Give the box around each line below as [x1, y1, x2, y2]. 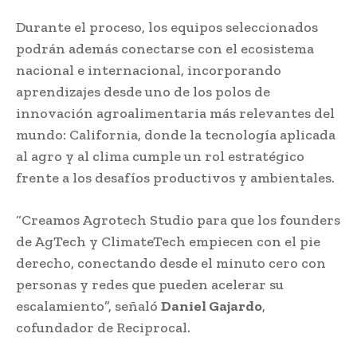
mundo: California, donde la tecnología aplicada [16, 125, 335, 143]
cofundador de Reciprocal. [16, 318, 190, 336]
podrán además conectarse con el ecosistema [16, 39, 314, 57]
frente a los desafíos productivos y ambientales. [16, 168, 335, 186]
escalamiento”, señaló [16, 296, 161, 315]
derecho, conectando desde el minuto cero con [16, 253, 326, 272]
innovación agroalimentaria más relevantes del [16, 104, 335, 122]
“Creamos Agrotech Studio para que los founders [16, 210, 340, 229]
